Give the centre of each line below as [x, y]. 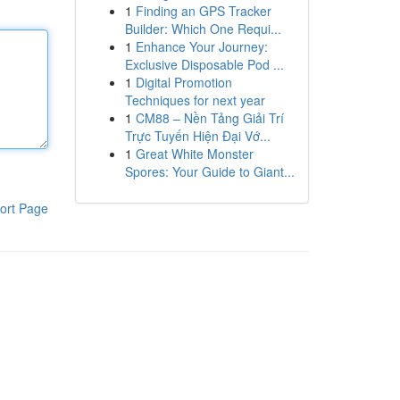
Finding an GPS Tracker [203, 11]
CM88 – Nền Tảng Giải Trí [209, 118]
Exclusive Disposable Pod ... [204, 64]
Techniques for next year [195, 100]
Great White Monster [194, 154]
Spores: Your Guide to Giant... [209, 171]
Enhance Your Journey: [201, 46]
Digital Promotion [183, 82]
